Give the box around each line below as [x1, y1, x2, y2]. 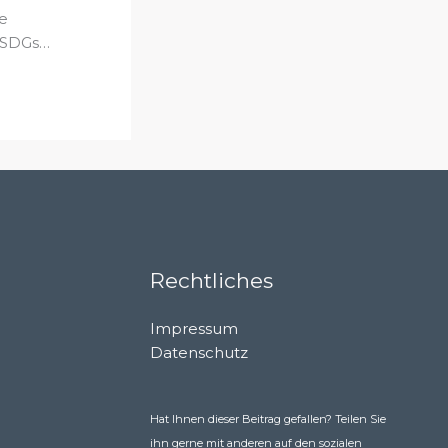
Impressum [150, 318, 239, 338]
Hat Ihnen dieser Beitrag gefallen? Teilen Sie [150, 411, 387, 426]
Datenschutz [150, 342, 249, 362]
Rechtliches [150, 267, 274, 293]
